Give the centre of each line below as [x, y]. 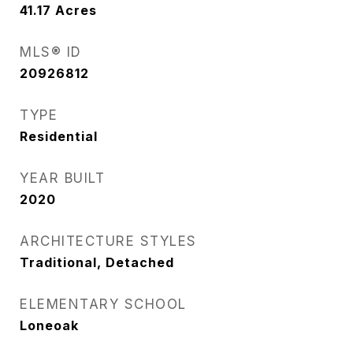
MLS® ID [51, 52]
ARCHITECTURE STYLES [108, 241]
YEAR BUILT [62, 178]
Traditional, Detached [97, 262]
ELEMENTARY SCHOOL [103, 304]
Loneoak [49, 325]
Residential [59, 136]
